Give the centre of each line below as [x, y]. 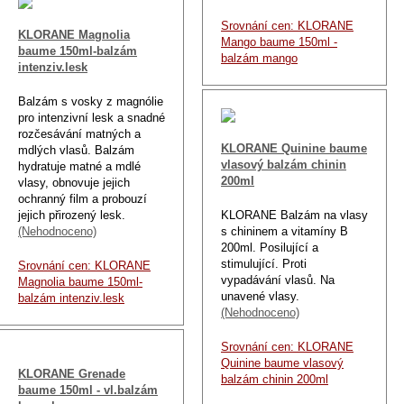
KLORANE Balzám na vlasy [294, 215]
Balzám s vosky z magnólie [91, 101]
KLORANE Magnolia [74, 34]
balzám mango [259, 58]
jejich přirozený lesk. [72, 215]
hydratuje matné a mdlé [79, 166]
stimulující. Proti [264, 263]
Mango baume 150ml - [279, 41]
